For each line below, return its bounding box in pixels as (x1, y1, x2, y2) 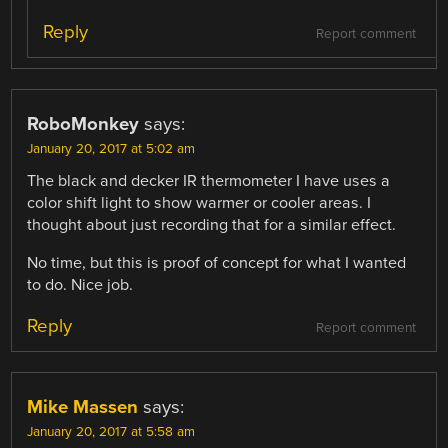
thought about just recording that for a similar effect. (27, 215, 397, 236)
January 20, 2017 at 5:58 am (27, 424, 196, 441)
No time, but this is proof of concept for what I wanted (27, 253, 407, 274)
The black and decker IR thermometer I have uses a (27, 171, 391, 192)
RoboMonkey (27, 113, 140, 136)
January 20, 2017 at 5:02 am (27, 141, 196, 158)
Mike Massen (27, 396, 139, 419)
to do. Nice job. (27, 275, 134, 296)
